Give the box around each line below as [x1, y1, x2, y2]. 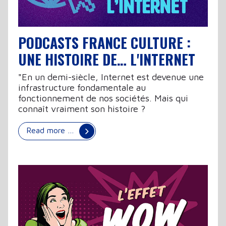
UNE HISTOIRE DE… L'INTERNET [18, 49, 195, 70]
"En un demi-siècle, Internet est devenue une [18, 72, 204, 83]
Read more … [26, 126, 77, 135]
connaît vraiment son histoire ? [18, 103, 145, 115]
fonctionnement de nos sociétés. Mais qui [18, 93, 188, 104]
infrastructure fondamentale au [18, 82, 146, 93]
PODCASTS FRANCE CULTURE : [18, 32, 191, 53]
